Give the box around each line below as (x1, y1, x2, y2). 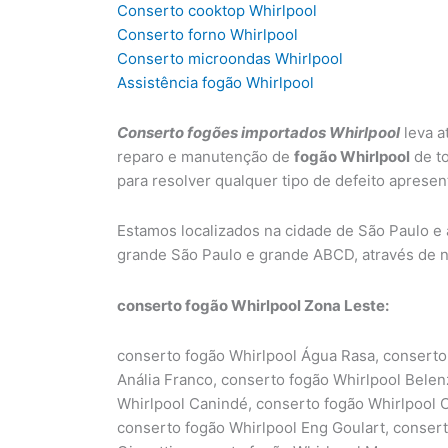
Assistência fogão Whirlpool (117, 72, 314, 92)
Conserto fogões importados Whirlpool (117, 123, 400, 142)
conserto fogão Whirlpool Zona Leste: (117, 295, 389, 315)
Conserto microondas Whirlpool (117, 48, 343, 68)
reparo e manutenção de (117, 147, 294, 166)
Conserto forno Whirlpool (117, 24, 298, 44)
